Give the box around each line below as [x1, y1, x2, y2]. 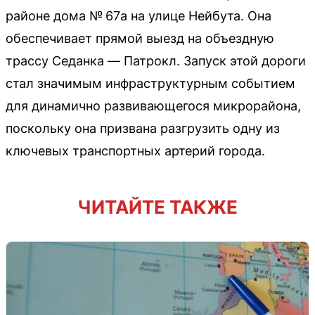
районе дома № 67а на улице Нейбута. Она [6, 8, 271, 24]
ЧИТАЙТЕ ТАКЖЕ [77, 196, 238, 219]
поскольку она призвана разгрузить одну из [6, 121, 280, 136]
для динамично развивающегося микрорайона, [6, 98, 301, 114]
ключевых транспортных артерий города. [6, 143, 265, 159]
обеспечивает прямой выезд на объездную [6, 31, 274, 46]
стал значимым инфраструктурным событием [6, 76, 295, 91]
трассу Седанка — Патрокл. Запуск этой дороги [6, 53, 306, 69]
